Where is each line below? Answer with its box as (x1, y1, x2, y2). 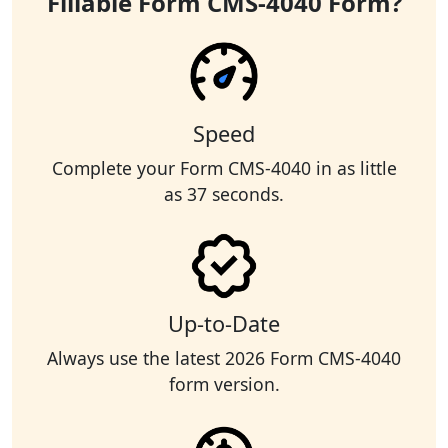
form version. (168, 372, 280, 397)
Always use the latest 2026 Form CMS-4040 (47, 346, 401, 371)
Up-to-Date (168, 309, 280, 339)
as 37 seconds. (164, 182, 284, 207)
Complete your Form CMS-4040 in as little (51, 156, 397, 181)
